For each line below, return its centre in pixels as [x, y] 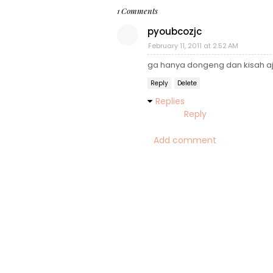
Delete [187, 83]
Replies [170, 101]
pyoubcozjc [175, 31]
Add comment [185, 140]
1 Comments [137, 11]
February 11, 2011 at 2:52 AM [193, 46]
